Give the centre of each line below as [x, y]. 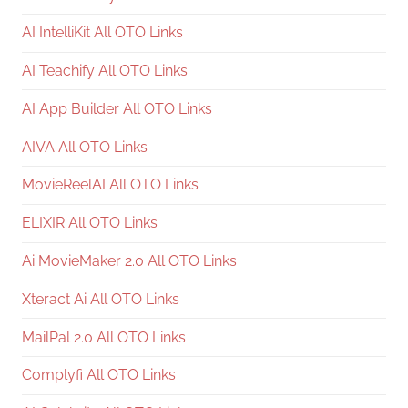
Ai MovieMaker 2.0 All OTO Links [129, 260]
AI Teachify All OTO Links [105, 70]
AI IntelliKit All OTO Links [102, 33]
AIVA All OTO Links [85, 147]
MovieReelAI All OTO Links [110, 185]
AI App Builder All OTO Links [117, 108]
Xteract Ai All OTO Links [101, 299]
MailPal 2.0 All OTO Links [104, 337]
